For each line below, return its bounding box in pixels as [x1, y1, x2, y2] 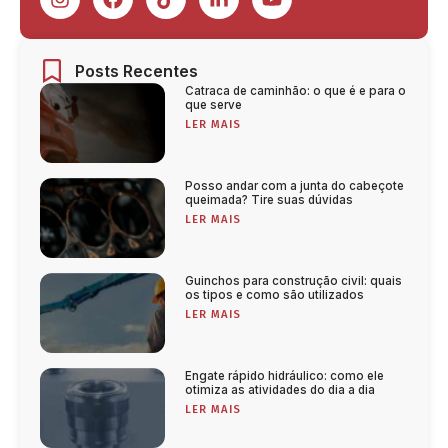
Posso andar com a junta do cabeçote [185, 178, 405, 193]
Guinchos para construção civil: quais [185, 273, 403, 288]
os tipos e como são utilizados [185, 287, 365, 302]
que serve [185, 97, 243, 112]
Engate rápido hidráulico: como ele [185, 368, 385, 383]
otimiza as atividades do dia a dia [185, 382, 376, 397]
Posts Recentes [75, 60, 198, 81]
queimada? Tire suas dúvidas [185, 192, 354, 207]
